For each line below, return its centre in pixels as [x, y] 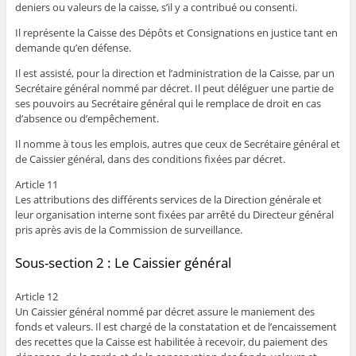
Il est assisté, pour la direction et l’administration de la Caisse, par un [174, 73]
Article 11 [36, 184]
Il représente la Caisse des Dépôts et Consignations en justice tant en [176, 32]
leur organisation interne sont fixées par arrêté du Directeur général [174, 214]
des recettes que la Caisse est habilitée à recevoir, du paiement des [171, 341]
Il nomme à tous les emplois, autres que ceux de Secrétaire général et [177, 143]
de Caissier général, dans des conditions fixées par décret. [150, 159]
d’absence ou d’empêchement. [87, 118]
